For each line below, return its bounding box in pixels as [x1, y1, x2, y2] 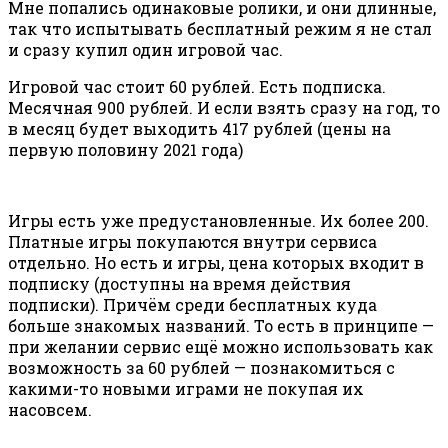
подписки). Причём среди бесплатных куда [8, 293, 377, 315]
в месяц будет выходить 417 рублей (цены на [8, 117, 391, 139]
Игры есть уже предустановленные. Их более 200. [8, 209, 429, 231]
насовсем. [8, 398, 92, 420]
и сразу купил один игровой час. [8, 38, 283, 60]
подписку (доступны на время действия [8, 272, 351, 294]
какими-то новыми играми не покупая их [8, 377, 364, 399]
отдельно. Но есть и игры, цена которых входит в [8, 251, 424, 273]
